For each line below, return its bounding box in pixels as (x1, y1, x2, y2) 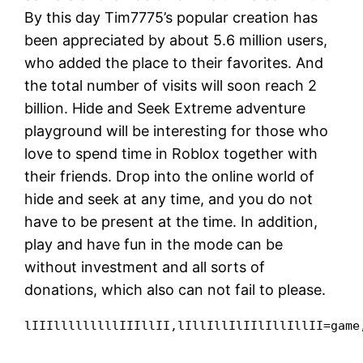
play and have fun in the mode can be (24, 236, 284, 254)
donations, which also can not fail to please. (24, 281, 327, 299)
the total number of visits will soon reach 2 (24, 77, 318, 95)
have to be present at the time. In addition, (24, 213, 318, 231)
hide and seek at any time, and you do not (24, 190, 314, 208)
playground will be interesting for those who (24, 122, 329, 140)
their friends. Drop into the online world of (24, 168, 315, 186)
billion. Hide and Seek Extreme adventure (24, 100, 306, 117)
